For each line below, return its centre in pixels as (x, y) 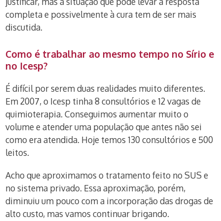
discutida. (24, 27)
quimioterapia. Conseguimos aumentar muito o (97, 114)
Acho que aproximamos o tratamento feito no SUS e (107, 175)
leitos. (18, 152)
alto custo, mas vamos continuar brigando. (88, 214)
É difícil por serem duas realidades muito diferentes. (106, 88)
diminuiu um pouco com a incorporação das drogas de (110, 201)
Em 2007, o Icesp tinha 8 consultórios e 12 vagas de (103, 101)
